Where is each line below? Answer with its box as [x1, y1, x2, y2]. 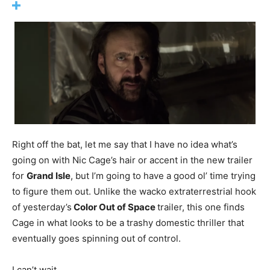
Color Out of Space [72, 201, 157, 213]
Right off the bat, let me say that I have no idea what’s [12, 139, 237, 150]
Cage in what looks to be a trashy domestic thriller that [12, 217, 244, 228]
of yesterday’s [12, 201, 72, 213]
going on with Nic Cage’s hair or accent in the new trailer [12, 154, 253, 166]
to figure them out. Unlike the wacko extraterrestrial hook [12, 186, 256, 197]
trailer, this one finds [157, 201, 245, 213]
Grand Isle [27, 170, 71, 181]
